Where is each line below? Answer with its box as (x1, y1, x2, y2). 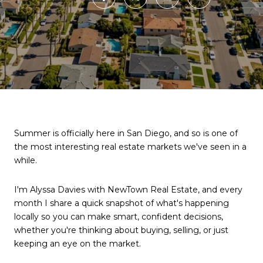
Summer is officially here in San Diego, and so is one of (14, 128, 238, 139)
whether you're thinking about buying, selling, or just (14, 224, 228, 235)
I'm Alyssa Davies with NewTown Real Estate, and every (14, 184, 242, 195)
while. (14, 155, 37, 166)
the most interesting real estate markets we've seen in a (14, 141, 247, 152)
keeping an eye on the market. (14, 238, 141, 249)
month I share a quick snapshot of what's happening (14, 197, 229, 208)
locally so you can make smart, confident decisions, (14, 211, 223, 222)
